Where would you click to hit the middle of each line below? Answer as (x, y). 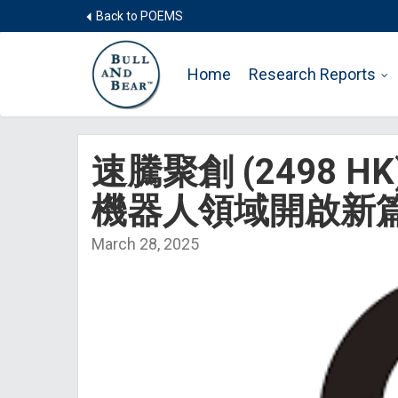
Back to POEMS (138, 16)
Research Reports (312, 74)
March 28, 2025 (145, 244)
